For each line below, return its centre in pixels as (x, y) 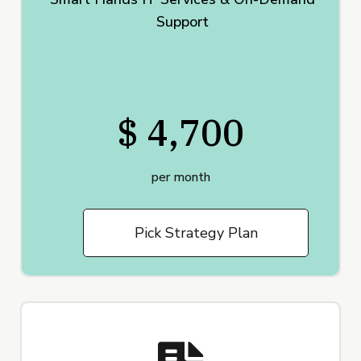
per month (180, 178)
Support (183, 22)
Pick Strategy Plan (196, 233)
